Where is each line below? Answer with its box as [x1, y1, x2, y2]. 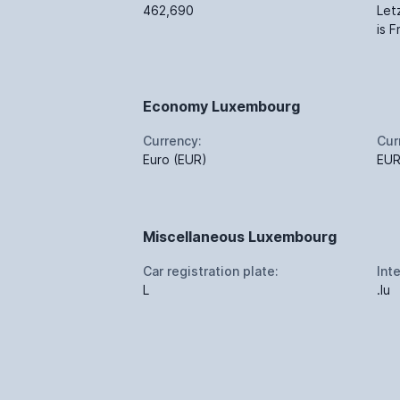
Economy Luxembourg [143, 96, 300, 115]
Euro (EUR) [143, 151, 207, 167]
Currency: [143, 132, 202, 148]
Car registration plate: [143, 262, 279, 279]
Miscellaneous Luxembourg [143, 227, 337, 246]
